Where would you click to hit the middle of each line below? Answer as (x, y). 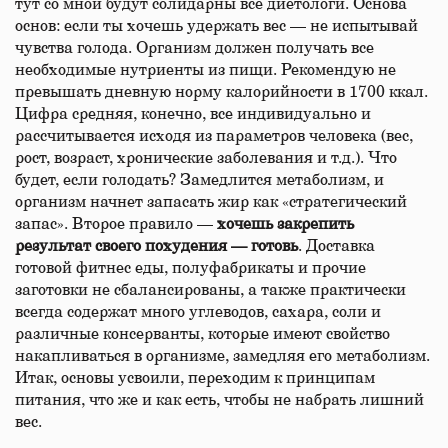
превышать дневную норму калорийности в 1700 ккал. (221, 92)
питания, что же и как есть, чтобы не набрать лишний (219, 400)
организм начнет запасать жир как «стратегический (211, 202)
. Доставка (336, 246)
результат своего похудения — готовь (156, 246)
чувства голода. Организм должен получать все (194, 48)
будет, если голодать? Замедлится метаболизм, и (199, 180)
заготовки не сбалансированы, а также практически (210, 290)
